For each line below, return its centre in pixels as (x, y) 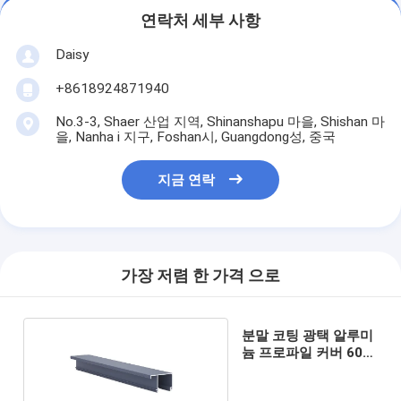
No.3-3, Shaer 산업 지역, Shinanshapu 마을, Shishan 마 (220, 121)
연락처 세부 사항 (200, 21)
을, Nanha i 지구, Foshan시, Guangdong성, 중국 (195, 137)
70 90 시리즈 (282, 369)
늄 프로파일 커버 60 (303, 352)
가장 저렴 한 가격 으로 (200, 276)
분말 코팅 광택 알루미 (308, 335)
